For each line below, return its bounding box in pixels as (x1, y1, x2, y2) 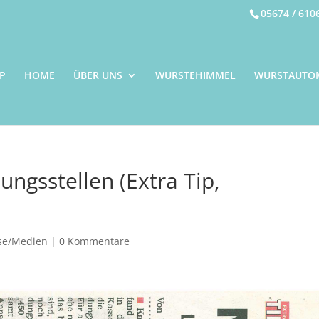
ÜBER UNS (73, 68, 122, 82)
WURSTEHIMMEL (155, 68, 236, 82)
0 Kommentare (59, 234, 130, 248)
